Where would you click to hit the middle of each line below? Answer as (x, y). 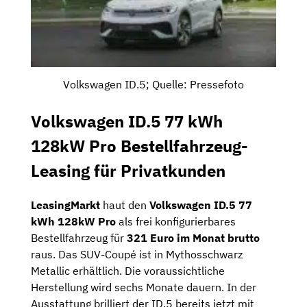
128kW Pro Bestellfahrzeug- (139, 146)
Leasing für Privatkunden (128, 171)
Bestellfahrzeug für (79, 238)
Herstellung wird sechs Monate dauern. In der (144, 287)
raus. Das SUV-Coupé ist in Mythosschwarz (137, 254)
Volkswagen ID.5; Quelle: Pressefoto (153, 85)
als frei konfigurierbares (176, 221)
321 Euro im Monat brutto (193, 238)
